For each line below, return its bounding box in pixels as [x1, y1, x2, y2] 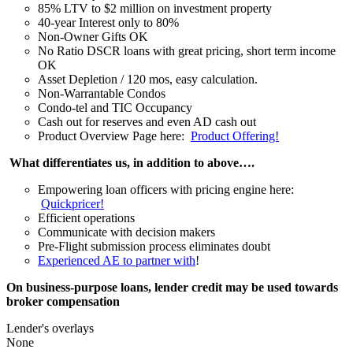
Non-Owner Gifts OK [38, 29, 148, 43]
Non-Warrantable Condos [38, 86, 165, 100]
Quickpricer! [41, 196, 104, 210]
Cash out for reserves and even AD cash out [38, 114, 256, 128]
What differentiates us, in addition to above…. [9, 155, 255, 169]
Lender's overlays [6, 321, 94, 335]
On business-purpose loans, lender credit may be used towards [6, 280, 338, 294]
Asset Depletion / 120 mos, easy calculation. [38, 72, 261, 86]
